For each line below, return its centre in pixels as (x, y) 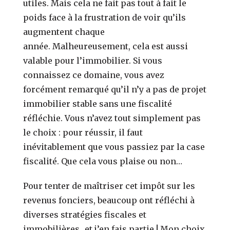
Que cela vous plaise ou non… (122, 161)
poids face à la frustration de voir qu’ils (105, 17)
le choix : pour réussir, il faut (83, 132)
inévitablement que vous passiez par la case (114, 147)
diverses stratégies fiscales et (85, 214)
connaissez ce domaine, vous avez (94, 75)
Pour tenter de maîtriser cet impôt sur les (109, 186)
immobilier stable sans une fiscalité (98, 103)
